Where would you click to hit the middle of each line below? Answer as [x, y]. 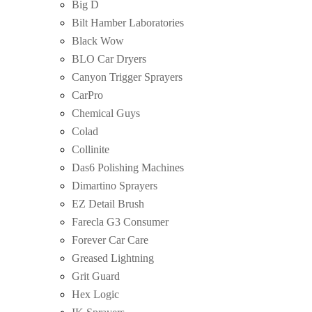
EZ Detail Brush [108, 203]
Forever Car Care [110, 240]
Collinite [91, 149]
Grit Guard [96, 276]
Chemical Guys [106, 113]
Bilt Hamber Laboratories [128, 22]
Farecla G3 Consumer [120, 221]
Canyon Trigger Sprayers [127, 77]
